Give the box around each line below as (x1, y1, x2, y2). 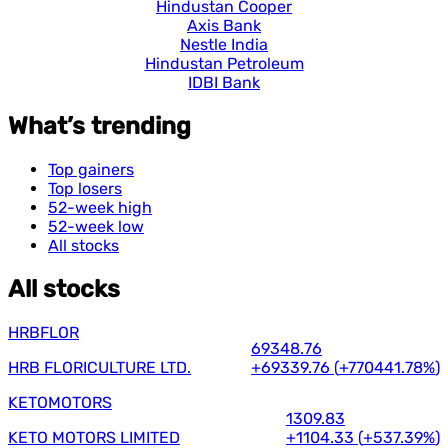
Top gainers (48, 159, 134, 179)
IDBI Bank (188, 73, 260, 93)
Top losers (48, 178, 122, 198)
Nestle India (180, 35, 268, 55)
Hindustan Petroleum (144, 54, 304, 74)
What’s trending (8, 111, 191, 140)
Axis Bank (187, 16, 261, 36)
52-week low (48, 216, 144, 236)
